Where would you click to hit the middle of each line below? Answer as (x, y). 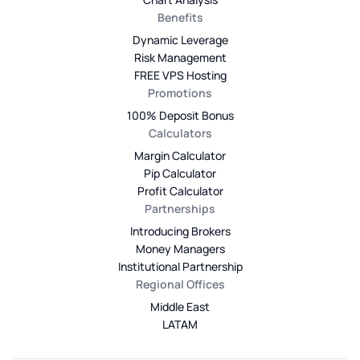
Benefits (180, 17)
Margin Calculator (180, 155)
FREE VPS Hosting (180, 75)
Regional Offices (180, 284)
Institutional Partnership (180, 266)
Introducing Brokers (180, 231)
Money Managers (180, 248)
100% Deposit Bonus (180, 115)
